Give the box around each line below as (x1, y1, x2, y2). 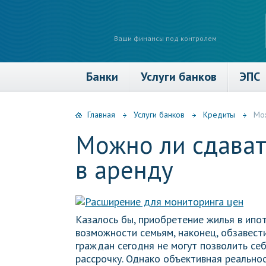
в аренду (75, 153, 173, 186)
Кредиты (203, 109, 235, 120)
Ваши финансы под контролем (114, 34, 217, 43)
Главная (87, 109, 115, 120)
